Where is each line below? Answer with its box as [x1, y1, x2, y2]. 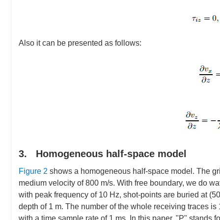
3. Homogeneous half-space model [19, 148, 187, 159]
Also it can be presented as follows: [19, 39, 141, 47]
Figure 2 [19, 167, 48, 175]
